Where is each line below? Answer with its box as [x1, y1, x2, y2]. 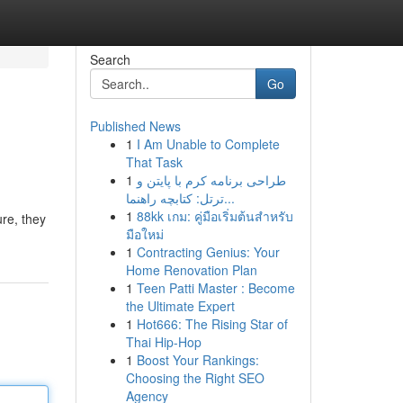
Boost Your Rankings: [136, 351, 259, 369]
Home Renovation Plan [125, 261, 257, 279]
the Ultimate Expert [125, 297, 235, 315]
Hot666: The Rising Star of [136, 315, 288, 333]
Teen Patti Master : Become [136, 279, 295, 297]
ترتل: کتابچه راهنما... [223, 189, 235, 207]
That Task [125, 153, 183, 171]
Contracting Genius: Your [136, 243, 280, 261]
